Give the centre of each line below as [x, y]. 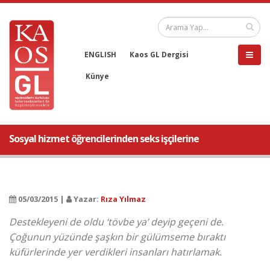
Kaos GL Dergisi [159, 54]
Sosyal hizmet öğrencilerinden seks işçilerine [105, 139]
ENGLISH [100, 54]
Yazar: [86, 199]
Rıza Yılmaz [123, 199]
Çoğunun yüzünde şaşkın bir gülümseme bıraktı [117, 237]
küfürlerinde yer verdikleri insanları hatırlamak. [115, 252]
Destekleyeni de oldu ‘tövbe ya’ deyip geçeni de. [116, 222]
